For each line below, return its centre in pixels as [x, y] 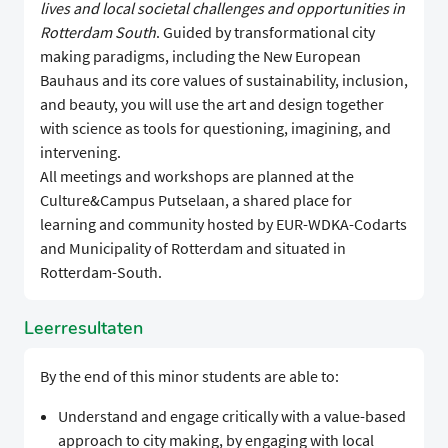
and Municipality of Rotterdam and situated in [193, 248]
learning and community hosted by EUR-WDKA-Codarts [223, 224]
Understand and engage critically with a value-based [231, 416]
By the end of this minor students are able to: [189, 376]
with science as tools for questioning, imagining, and [215, 128]
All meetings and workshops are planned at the [197, 176]
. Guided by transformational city [265, 32]
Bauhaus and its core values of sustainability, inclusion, [224, 80]
